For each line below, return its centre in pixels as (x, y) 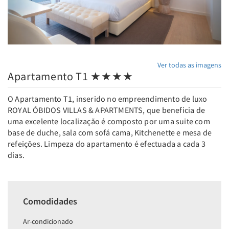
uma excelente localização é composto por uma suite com (109, 121)
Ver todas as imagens (189, 65)
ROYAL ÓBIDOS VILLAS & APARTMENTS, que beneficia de (107, 110)
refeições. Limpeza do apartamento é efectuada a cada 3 (107, 144)
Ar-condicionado (48, 222)
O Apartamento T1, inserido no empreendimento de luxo (108, 99)
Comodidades (50, 201)
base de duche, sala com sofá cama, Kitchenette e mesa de (110, 133)
